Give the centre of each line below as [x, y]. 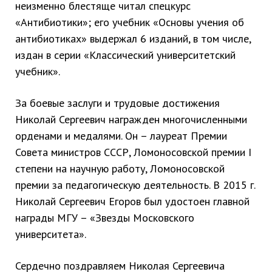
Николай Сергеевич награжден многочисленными [131, 119]
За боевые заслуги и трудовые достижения [117, 103]
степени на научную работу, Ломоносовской [120, 168]
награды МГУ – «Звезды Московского [105, 218]
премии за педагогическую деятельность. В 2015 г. [135, 185]
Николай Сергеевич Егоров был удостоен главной [132, 201]
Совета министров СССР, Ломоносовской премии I [133, 152]
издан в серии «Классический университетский [125, 55]
